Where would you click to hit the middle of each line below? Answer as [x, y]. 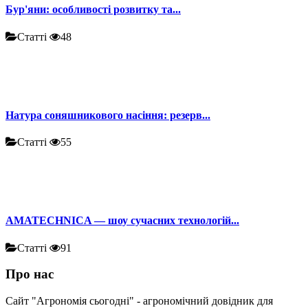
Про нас [30, 274]
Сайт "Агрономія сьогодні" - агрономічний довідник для [139, 301]
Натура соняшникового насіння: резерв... [108, 115]
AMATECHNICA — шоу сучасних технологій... [122, 221]
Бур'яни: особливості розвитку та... [93, 10]
